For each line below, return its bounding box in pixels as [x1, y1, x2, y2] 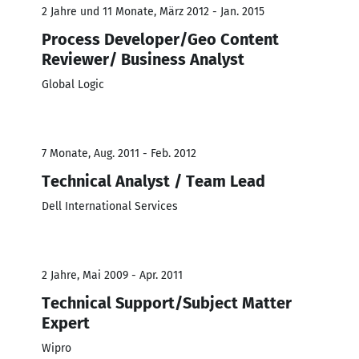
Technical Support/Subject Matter [42, 292, 292, 313]
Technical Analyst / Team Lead [42, 171, 265, 191]
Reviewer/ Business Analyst [42, 49, 244, 69]
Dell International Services [42, 199, 178, 213]
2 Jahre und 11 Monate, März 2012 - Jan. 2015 [42, 4, 264, 18]
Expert [42, 313, 90, 333]
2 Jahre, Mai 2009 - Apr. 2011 [42, 268, 183, 282]
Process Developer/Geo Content [42, 29, 279, 49]
